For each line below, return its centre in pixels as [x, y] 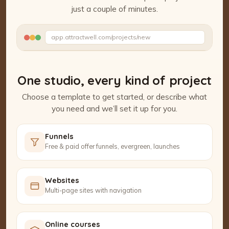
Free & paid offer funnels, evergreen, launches [112, 146]
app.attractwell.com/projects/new [101, 37]
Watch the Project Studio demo [120, 36]
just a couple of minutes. [114, 9]
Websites [62, 180]
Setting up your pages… [73, 65]
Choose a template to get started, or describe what [114, 97]
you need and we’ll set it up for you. [114, 108]
